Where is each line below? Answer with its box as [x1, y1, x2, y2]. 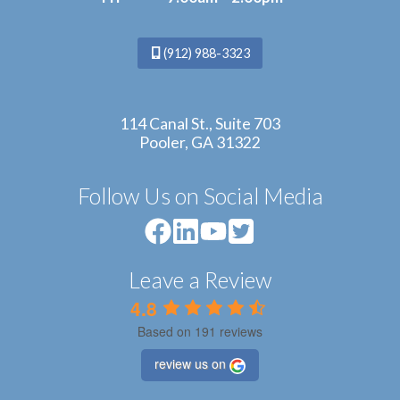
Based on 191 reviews [137, 321, 262, 340]
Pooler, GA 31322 [139, 132, 261, 152]
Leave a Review [129, 265, 271, 293]
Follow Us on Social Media [77, 181, 323, 209]
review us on [154, 354, 226, 373]
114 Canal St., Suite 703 [120, 113, 280, 133]
